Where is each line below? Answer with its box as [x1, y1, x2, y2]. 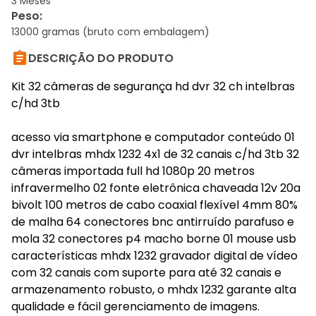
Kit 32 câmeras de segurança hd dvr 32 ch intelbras [11, 78, 295, 95]
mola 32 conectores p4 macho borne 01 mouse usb [11, 231, 296, 247]
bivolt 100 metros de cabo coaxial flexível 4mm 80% [11, 197, 298, 213]
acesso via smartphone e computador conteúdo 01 [11, 129, 295, 145]
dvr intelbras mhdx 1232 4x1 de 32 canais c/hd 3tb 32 [11, 146, 299, 162]
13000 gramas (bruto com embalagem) [11, 25, 209, 39]
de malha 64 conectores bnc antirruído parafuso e [11, 214, 294, 230]
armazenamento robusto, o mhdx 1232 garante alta [11, 281, 296, 298]
